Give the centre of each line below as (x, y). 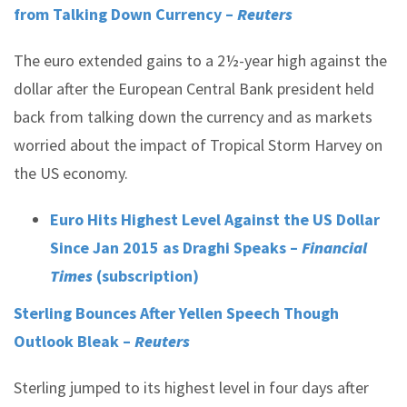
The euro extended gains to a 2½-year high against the (200, 60)
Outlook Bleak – (74, 341)
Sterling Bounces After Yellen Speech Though (176, 313)
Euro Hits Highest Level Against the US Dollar (215, 219)
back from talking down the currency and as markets (193, 117)
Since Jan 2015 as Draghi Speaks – (176, 248)
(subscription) (146, 276)
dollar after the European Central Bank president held (194, 89)
